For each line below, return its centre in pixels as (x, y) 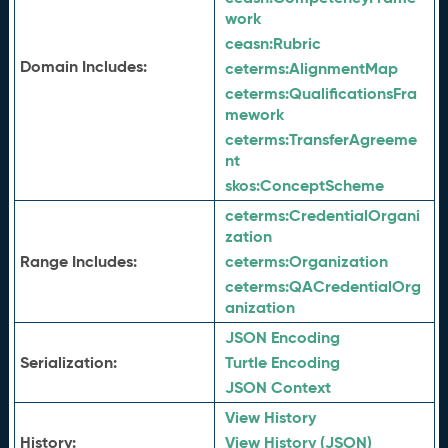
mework (254, 114)
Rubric (296, 43)
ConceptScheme (321, 185)
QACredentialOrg (354, 286)
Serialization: (68, 362)
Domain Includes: (83, 66)
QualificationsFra (352, 93)
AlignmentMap (343, 68)
